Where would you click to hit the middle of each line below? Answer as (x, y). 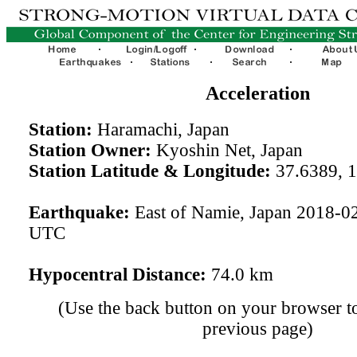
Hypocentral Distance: (117, 274)
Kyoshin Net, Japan (227, 150)
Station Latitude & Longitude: (149, 171)
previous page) (257, 328)
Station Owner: (90, 150)
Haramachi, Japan (161, 129)
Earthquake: (79, 212)
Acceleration (257, 93)
